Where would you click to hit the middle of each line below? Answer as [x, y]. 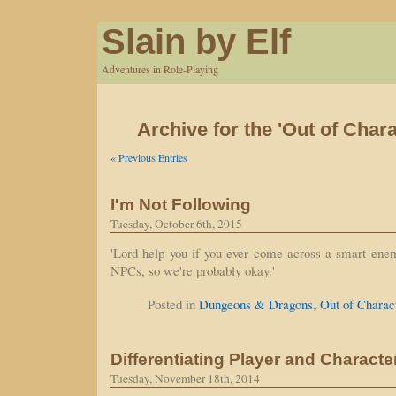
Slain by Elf [196, 42]
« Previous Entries [149, 157]
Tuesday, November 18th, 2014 [185, 378]
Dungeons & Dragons [256, 304]
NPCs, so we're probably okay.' [193, 270]
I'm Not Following [181, 204]
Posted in [173, 304]
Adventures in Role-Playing [160, 69]
